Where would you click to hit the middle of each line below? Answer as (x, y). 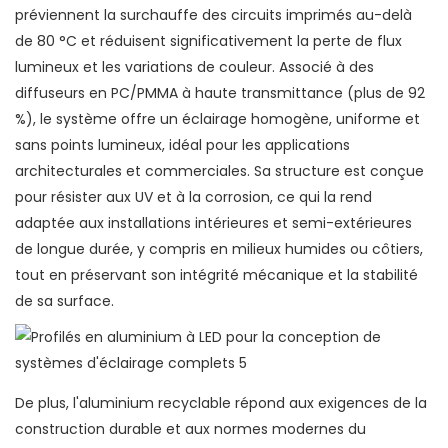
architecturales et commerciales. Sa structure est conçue (219, 171)
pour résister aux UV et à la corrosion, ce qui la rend (193, 197)
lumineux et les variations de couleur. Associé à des (194, 67)
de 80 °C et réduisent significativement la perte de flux (208, 41)
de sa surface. (64, 301)
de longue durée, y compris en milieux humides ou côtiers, (219, 249)
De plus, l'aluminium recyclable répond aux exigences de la (221, 403)
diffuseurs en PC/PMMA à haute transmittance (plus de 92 (220, 93)
